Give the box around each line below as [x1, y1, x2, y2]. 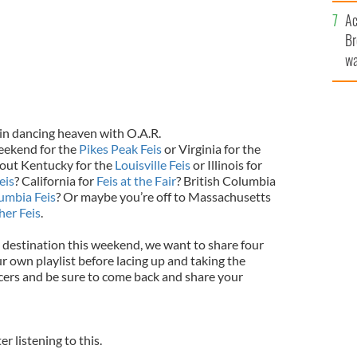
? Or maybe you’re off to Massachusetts [55, 188, 271, 204]
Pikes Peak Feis [78, 140, 162, 156]
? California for [14, 172, 96, 188]
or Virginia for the [161, 140, 261, 156]
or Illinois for [190, 156, 262, 172]
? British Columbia [175, 172, 276, 188]
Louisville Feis [114, 156, 190, 172]
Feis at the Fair [96, 172, 176, 188]
